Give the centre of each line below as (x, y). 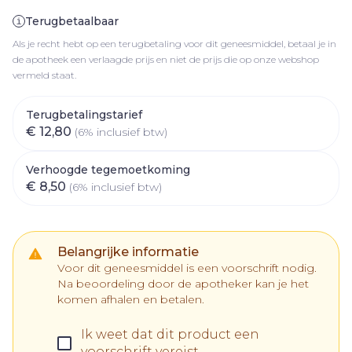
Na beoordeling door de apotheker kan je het (183, 284)
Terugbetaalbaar (72, 21)
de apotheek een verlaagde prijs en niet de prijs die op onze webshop (166, 59)
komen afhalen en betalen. (131, 299)
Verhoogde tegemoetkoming (108, 170)
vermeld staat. (44, 75)
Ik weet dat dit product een (170, 334)
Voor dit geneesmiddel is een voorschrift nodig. (187, 268)
